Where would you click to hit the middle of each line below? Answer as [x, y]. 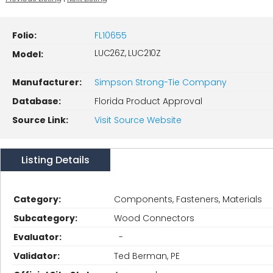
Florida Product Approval [148, 101]
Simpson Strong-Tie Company [161, 82]
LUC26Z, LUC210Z [128, 53]
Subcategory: [45, 218]
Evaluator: [37, 237]
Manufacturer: [47, 82]
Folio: [24, 35]
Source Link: [40, 120]
